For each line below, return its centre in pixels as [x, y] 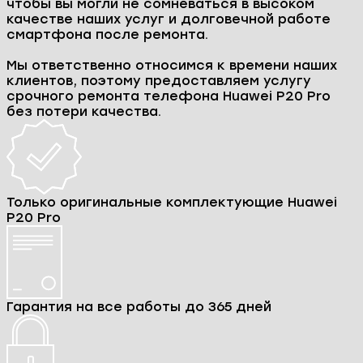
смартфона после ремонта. [107, 35]
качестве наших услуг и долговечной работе [169, 19]
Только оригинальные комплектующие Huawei [172, 203]
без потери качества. [84, 112]
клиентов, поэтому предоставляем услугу [159, 81]
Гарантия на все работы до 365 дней [139, 307]
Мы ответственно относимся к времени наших [172, 66]
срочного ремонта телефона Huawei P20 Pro [169, 96]
